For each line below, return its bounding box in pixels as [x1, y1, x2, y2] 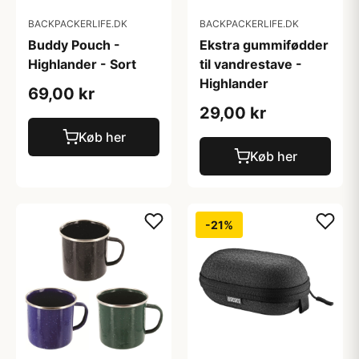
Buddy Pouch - [28, 37, 120, 53]
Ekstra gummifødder [200, 37, 329, 53]
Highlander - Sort [28, 56, 136, 72]
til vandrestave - [200, 56, 302, 72]
